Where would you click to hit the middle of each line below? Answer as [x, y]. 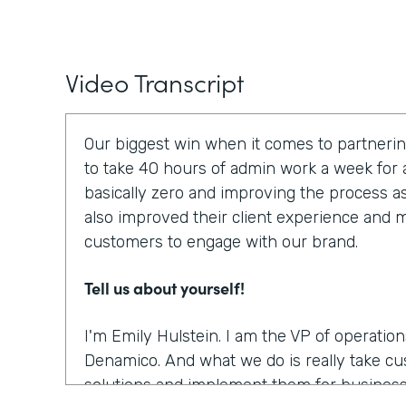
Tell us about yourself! [164, 288]
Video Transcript [155, 82]
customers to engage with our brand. [221, 242]
